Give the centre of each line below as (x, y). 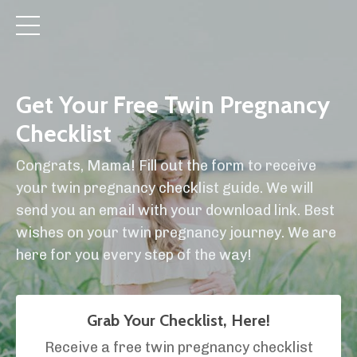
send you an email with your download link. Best (175, 210)
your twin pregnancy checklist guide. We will (165, 188)
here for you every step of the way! (134, 255)
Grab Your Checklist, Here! (178, 320)
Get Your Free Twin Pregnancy (173, 105)
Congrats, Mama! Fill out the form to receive (166, 166)
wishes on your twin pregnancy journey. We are (176, 233)
